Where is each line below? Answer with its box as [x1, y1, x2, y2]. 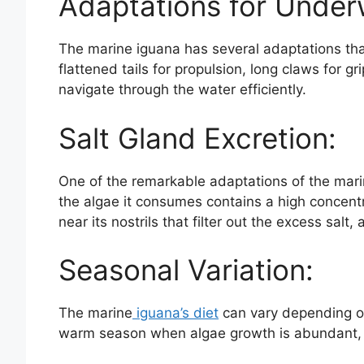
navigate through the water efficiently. [58, 81, 306, 98]
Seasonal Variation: [58, 253, 314, 288]
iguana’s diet [132, 305, 219, 322]
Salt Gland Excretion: [58, 120, 336, 155]
